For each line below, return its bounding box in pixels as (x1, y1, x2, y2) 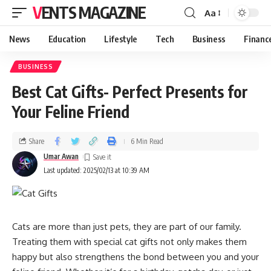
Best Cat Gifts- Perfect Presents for (12, 82, 248, 102)
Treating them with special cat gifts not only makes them (12, 236, 247, 247)
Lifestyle (103, 33, 137, 44)
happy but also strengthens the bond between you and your (12, 251, 259, 263)
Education (48, 33, 86, 44)
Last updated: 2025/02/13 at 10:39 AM (44, 166, 149, 175)
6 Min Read (131, 136, 163, 146)
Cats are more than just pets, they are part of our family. (12, 221, 241, 232)
